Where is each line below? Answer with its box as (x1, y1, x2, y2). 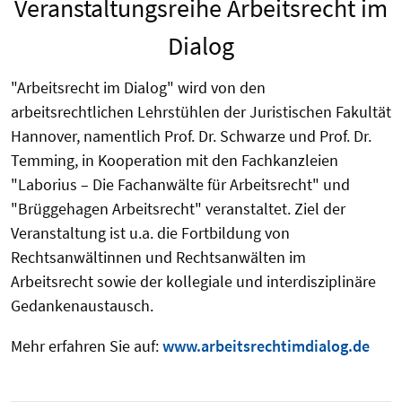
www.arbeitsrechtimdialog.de (162, 336, 370, 357)
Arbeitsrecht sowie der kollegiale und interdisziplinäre (11, 271, 376, 293)
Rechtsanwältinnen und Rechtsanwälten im (11, 247, 306, 268)
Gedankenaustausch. (11, 295, 157, 317)
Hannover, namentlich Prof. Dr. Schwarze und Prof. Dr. (11, 126, 371, 147)
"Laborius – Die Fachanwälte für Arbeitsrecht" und (11, 174, 350, 196)
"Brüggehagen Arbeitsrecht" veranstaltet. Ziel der (11, 198, 345, 220)
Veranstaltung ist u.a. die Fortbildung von (11, 223, 290, 244)
